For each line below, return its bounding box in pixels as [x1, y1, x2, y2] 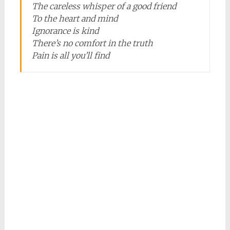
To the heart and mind [31, 13, 118, 24]
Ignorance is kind [31, 26, 99, 36]
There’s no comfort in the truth [31, 38, 153, 48]
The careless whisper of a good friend [31, 1, 176, 11]
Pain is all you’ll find [31, 50, 109, 61]
